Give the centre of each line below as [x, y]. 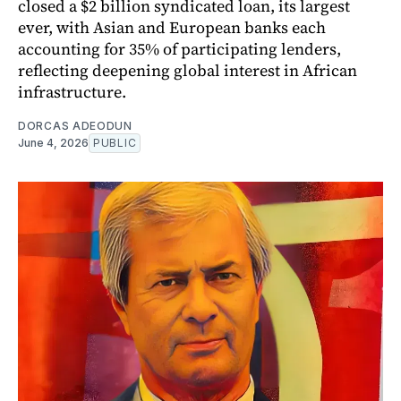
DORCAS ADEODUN [75, 126]
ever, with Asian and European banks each [172, 28]
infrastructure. [72, 92]
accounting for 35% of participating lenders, [179, 49]
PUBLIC [115, 143]
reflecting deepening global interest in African [188, 71]
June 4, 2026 [53, 143]
